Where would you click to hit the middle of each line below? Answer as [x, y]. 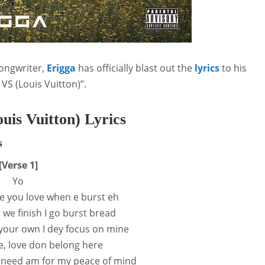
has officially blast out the [135, 68]
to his [233, 68]
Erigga [61, 68]
